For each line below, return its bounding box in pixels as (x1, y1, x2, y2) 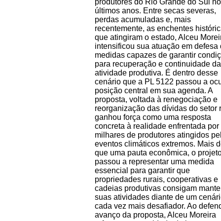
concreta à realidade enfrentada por (95, 121, 219, 130)
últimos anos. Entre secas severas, (95, 6, 216, 15)
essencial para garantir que (95, 166, 190, 175)
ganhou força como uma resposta (95, 112, 211, 121)
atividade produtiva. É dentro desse (95, 68, 218, 77)
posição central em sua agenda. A (95, 86, 213, 95)
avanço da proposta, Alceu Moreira (95, 210, 216, 219)
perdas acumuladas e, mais (95, 15, 191, 24)
